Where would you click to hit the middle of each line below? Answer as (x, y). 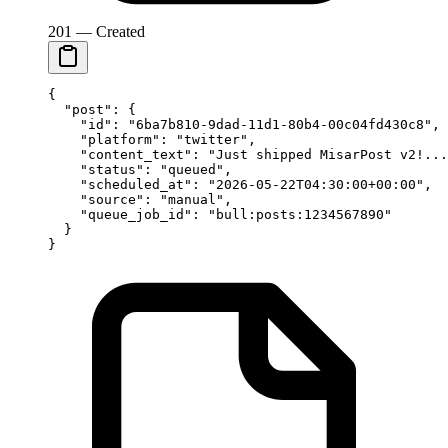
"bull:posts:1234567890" (300, 214)
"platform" (104, 139)
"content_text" (120, 154)
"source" (96, 199)
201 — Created (96, 31)
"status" (96, 169)
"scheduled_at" (120, 184)
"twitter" (212, 139)
